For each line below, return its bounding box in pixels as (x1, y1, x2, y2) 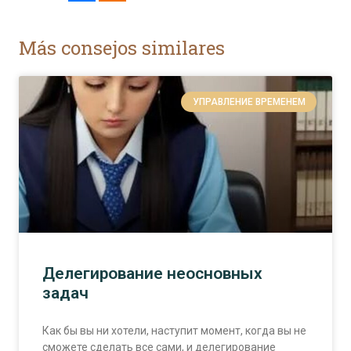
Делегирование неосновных (42, 263, 262, 283)
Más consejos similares (19, 34, 225, 60)
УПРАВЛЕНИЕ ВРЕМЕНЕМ (192, 96, 306, 108)
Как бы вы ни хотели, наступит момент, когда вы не (42, 324, 306, 337)
